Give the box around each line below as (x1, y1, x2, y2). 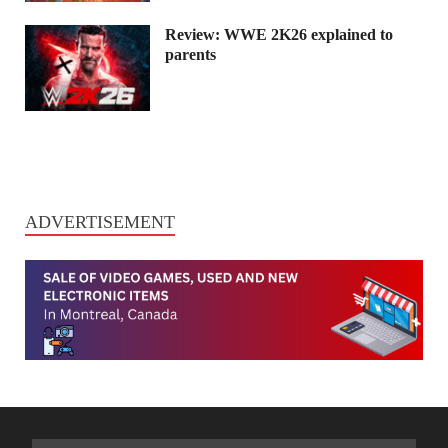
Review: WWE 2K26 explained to (165, 26, 393, 44)
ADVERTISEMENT (25, 212, 175, 233)
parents (165, 46, 216, 64)
